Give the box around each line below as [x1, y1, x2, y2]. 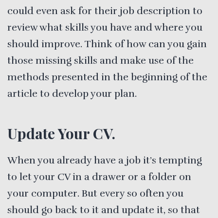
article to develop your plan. [7, 87, 137, 100]
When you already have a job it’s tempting [7, 154, 202, 167]
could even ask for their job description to [7, 4, 202, 17]
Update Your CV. [7, 123, 115, 143]
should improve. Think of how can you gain [7, 37, 207, 50]
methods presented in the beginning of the [7, 71, 207, 83]
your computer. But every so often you [7, 187, 183, 200]
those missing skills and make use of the [7, 54, 194, 67]
